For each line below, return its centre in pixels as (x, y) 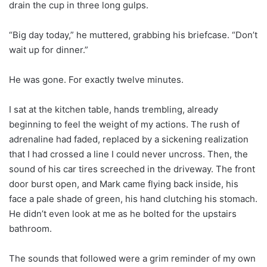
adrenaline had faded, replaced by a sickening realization (129, 139)
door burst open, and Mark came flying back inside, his (124, 184)
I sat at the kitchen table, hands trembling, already (114, 110)
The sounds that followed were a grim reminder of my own (132, 259)
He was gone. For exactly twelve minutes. (96, 80)
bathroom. (30, 229)
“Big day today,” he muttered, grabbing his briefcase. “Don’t (133, 35)
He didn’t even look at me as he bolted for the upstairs (123, 214)
